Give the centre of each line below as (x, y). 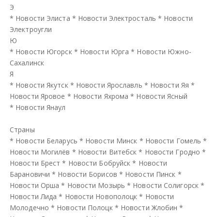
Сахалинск (27, 62)
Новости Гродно (172, 152)
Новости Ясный (162, 96)
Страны (22, 129)
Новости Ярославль (109, 85)
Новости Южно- (164, 51)
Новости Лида (33, 196)
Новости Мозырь (96, 185)
